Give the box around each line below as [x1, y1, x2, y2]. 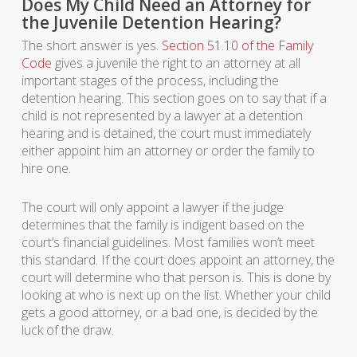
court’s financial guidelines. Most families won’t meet [21, 233, 315, 251]
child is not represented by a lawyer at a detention [21, 107, 303, 124]
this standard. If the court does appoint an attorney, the [21, 251, 335, 269]
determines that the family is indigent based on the [21, 216, 304, 233]
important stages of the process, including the [21, 72, 279, 89]
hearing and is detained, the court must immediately [21, 124, 311, 142]
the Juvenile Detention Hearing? [21, 11, 281, 33]
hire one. [21, 159, 71, 177]
